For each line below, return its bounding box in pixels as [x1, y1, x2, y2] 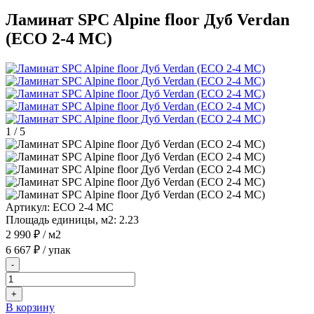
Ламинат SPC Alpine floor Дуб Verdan [6, 10, 289, 29]
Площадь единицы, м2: [6, 213, 116, 226]
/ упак [40, 243, 71, 256]
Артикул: [6, 200, 50, 213]
